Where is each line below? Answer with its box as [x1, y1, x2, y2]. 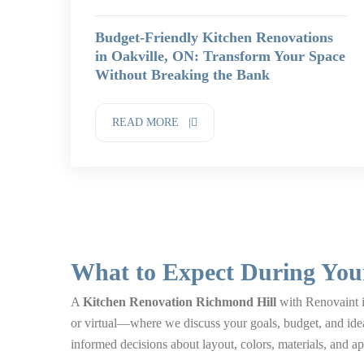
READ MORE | [112, 116, 191, 128]
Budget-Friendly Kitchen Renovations [95, 29, 333, 45]
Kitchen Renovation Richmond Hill [83, 295, 276, 309]
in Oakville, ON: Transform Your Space [95, 48, 345, 64]
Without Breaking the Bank [95, 67, 270, 83]
